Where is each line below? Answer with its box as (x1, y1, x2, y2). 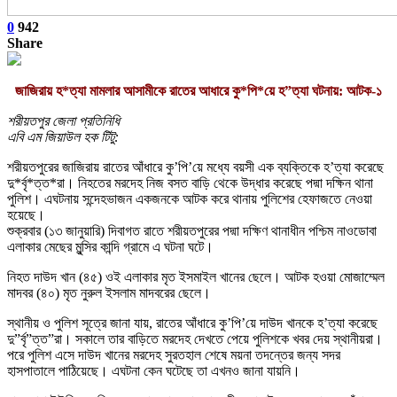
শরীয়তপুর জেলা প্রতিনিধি (7, 113, 120, 128)
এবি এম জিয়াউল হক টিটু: (7, 128, 119, 144)
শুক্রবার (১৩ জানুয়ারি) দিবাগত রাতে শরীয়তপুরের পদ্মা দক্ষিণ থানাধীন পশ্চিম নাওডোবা (7, 222, 377, 238)
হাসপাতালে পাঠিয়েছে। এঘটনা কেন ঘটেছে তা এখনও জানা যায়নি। (7, 362, 300, 378)
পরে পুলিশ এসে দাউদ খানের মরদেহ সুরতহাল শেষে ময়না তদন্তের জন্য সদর (7, 346, 340, 362)
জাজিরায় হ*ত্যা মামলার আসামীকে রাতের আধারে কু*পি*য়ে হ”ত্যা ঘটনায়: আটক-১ (15, 82, 382, 98)
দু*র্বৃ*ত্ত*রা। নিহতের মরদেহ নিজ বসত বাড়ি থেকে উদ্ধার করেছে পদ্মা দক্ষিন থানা (7, 175, 373, 191)
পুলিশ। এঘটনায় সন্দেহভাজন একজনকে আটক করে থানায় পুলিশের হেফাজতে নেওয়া (7, 191, 372, 206)
